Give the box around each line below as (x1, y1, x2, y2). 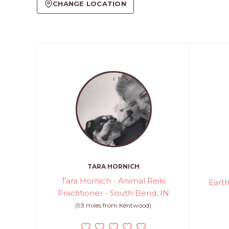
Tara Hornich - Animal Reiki (61, 175, 166, 186)
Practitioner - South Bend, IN (57, 188, 169, 198)
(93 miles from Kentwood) (75, 201, 152, 209)
